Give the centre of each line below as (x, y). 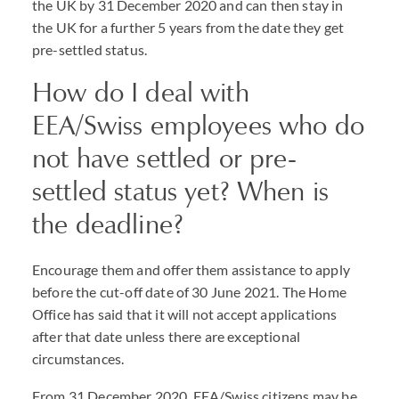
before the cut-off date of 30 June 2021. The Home (189, 292)
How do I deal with (141, 92)
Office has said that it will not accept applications (185, 314)
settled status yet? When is (181, 191)
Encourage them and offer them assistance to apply (191, 269)
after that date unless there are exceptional (167, 336)
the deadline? (108, 224)
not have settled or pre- (165, 158)
